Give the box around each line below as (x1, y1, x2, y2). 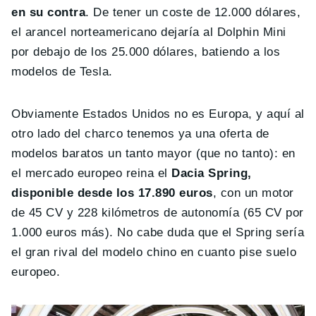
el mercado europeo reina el (11, 166, 172, 181)
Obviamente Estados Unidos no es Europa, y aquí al (11, 107, 305, 121)
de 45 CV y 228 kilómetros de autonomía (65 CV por (11, 206, 304, 220)
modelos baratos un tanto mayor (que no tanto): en (11, 147, 296, 161)
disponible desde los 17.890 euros (11, 186, 213, 200)
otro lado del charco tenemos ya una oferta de (11, 127, 269, 141)
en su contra (11, 6, 86, 20)
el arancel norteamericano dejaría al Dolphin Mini (11, 25, 286, 39)
